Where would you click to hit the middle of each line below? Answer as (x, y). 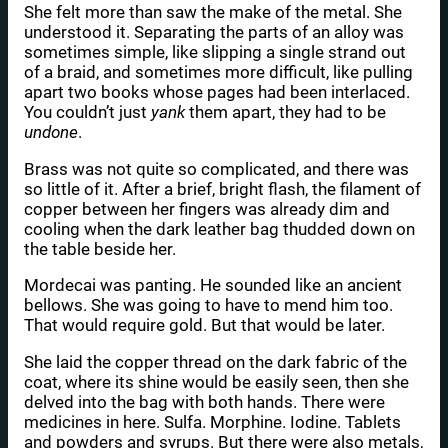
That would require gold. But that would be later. (204, 325)
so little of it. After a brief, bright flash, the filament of (222, 188)
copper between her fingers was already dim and (207, 208)
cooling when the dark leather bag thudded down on (219, 228)
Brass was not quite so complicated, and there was (216, 168)
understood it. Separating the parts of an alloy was (214, 31)
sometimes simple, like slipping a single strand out (215, 51)
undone (51, 131)
